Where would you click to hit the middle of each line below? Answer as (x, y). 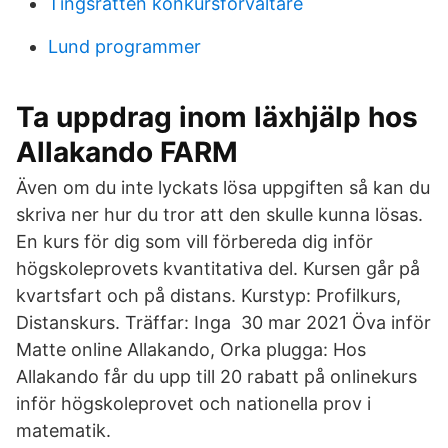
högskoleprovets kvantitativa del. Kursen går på (218, 268)
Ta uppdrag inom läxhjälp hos (217, 117)
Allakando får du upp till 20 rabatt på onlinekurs (216, 376)
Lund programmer (124, 46)
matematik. (63, 430)
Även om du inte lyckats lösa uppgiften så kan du (223, 187)
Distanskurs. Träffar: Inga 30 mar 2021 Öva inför (223, 322)
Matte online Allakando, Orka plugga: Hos (191, 349)
